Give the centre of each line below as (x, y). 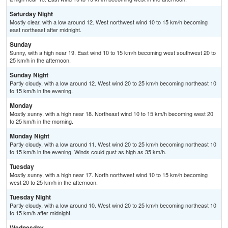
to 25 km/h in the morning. (41, 121)
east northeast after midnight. (46, 30)
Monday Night (30, 136)
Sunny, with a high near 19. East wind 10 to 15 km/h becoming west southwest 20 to (113, 53)
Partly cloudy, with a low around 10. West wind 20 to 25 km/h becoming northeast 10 (113, 205)
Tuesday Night (30, 197)
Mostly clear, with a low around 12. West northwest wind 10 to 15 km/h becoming (109, 22)
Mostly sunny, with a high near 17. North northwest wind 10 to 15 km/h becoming (109, 175)
